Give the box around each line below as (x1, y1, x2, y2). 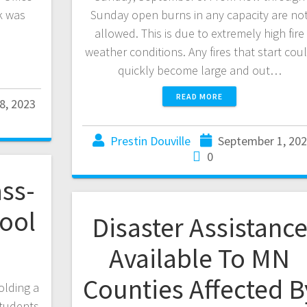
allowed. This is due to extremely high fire (95, 25, 305, 42)
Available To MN (109, 241, 291, 276)
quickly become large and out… (117, 62, 282, 79)
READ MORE (176, 91, 223, 102)
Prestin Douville (110, 133, 191, 149)
